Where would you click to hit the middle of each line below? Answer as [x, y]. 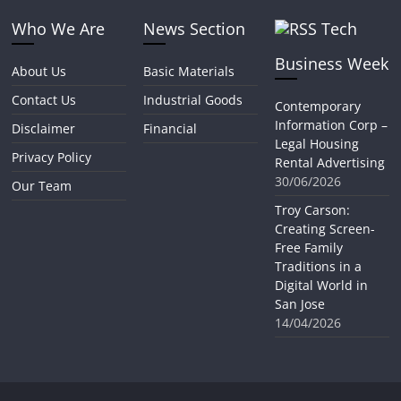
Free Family [308, 248]
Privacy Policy [52, 158]
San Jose [299, 304]
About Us [39, 72]
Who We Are [59, 29]
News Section [195, 29]
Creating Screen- [324, 229]
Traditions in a [318, 267]
